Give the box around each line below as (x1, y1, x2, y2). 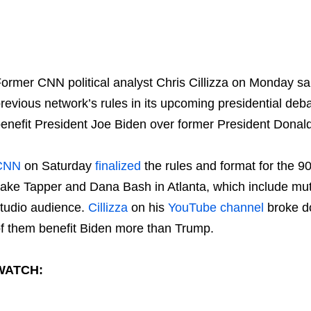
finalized (94, 158, 141, 173)
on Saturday (20, 158, 95, 173)
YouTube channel (167, 200, 264, 215)
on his (127, 200, 168, 215)
